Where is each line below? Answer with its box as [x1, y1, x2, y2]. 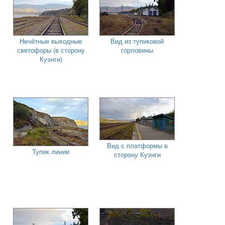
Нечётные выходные [20, 36, 82, 46]
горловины [121, 45, 153, 55]
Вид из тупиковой [110, 36, 164, 46]
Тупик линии [32, 147, 69, 157]
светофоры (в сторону [17, 45, 85, 55]
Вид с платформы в [106, 141, 168, 151]
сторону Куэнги [114, 150, 161, 160]
